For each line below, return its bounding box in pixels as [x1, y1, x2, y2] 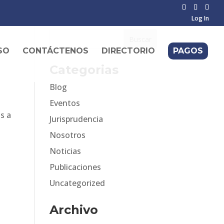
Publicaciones [49, 161, 101, 172]
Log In [191, 14, 209, 22]
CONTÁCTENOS [22, 46, 88, 55]
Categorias [49, 62, 118, 77]
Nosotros [49, 129, 85, 140]
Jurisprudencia [49, 113, 103, 124]
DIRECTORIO [101, 46, 155, 55]
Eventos [49, 97, 80, 108]
